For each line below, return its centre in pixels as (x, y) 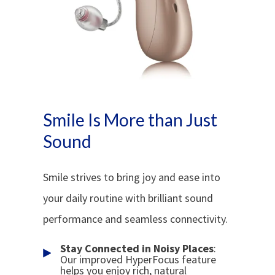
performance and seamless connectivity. (136, 219)
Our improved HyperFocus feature (138, 259)
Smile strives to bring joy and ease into (132, 177)
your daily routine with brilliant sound (128, 198)
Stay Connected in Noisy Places (137, 248)
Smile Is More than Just (130, 120)
